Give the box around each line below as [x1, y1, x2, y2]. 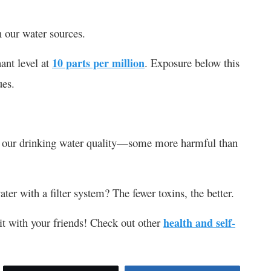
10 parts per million [52, 54, 145, 71]
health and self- [163, 214, 235, 230]
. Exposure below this [145, 54, 240, 70]
